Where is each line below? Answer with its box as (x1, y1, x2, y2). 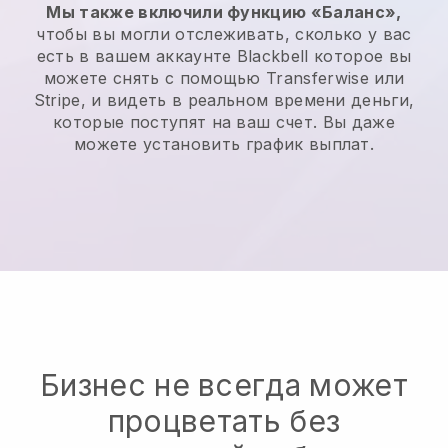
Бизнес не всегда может (39, 367, 409, 404)
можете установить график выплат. (73, 134, 375, 155)
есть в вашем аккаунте (36, 46, 237, 67)
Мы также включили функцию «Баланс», (46, 2, 402, 23)
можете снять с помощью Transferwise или (43, 68, 405, 89)
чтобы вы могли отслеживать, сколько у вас (36, 24, 412, 45)
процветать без (107, 403, 341, 440)
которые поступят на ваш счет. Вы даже (53, 112, 395, 133)
